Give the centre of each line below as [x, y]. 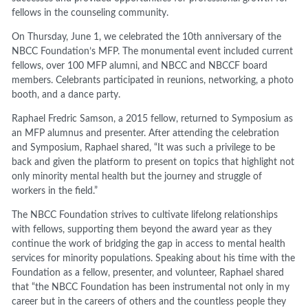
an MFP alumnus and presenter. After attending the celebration [146, 133]
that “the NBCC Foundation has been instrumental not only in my [151, 287]
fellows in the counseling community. [90, 13]
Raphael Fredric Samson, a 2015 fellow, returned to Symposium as [153, 119]
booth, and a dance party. [66, 95]
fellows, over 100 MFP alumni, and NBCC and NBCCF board [140, 66]
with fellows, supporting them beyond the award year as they [142, 229]
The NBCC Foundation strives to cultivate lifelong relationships [145, 215]
